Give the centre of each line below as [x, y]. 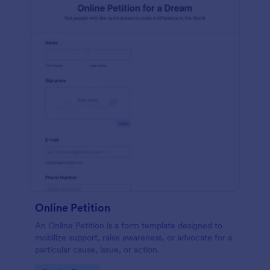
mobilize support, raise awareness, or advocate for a [133, 237]
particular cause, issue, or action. [97, 250]
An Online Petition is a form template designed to [129, 225]
